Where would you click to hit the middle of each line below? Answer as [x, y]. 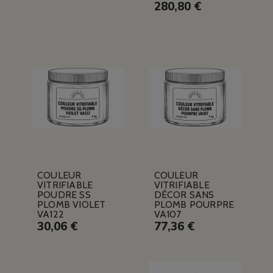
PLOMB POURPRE [194, 205]
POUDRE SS [64, 195]
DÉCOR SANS [184, 195]
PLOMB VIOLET [71, 205]
